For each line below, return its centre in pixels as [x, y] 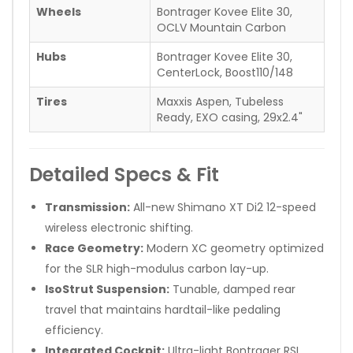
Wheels [59, 11]
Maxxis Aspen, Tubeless [220, 101]
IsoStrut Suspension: [107, 289]
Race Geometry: [94, 248]
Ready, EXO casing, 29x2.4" [230, 117]
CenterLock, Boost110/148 [225, 72]
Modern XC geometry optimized [234, 248]
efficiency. [74, 330]
